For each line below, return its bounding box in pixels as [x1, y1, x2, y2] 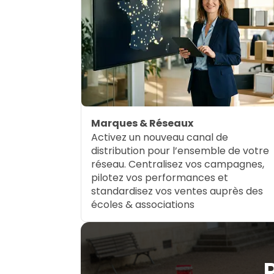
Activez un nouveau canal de [91, 130, 228, 145]
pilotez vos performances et [91, 171, 228, 185]
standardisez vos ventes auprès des [91, 184, 263, 199]
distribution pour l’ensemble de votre [91, 144, 269, 158]
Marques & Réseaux [91, 116, 193, 131]
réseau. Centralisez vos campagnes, [91, 157, 264, 172]
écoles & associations [91, 198, 194, 212]
